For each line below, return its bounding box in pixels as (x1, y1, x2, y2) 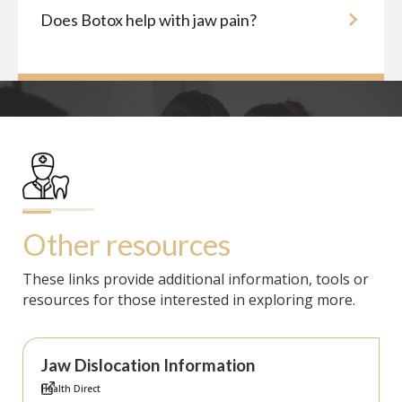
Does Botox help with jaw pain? (40, 10, 257, 31)
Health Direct (41, 382, 100, 396)
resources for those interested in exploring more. (22, 290, 355, 310)
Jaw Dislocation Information (41, 354, 255, 376)
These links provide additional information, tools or (22, 269, 369, 290)
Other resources (22, 226, 231, 263)
